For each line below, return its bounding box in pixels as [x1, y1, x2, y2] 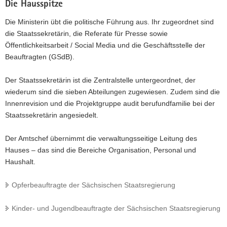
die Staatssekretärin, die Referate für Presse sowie [5, 29, 168, 38]
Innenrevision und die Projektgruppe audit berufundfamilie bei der [5, 99, 215, 108]
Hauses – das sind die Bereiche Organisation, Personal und [5, 146, 196, 155]
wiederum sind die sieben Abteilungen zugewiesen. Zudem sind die [5, 88, 220, 96]
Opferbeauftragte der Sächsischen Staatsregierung [12, 181, 175, 190]
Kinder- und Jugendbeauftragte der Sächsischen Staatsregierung [12, 204, 220, 213]
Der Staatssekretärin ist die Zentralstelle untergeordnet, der [5, 76, 196, 85]
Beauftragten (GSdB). [5, 53, 74, 61]
